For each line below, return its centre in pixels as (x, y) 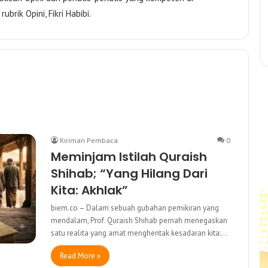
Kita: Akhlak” (89, 190)
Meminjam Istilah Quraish (129, 156)
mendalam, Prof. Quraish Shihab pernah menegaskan (139, 220)
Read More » (80, 255)
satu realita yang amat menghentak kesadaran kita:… (139, 233)
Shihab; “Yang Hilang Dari (129, 173)
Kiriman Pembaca (89, 140)
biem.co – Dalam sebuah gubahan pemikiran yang (135, 208)
